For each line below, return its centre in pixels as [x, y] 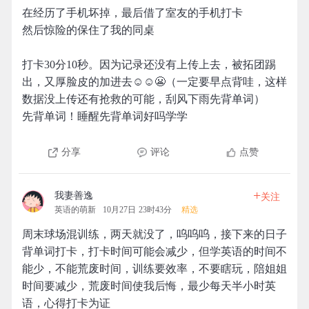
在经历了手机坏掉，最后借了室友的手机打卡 [132, 13]
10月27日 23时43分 [137, 210]
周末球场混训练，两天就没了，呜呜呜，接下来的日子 [154, 234]
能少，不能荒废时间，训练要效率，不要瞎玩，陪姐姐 [154, 269]
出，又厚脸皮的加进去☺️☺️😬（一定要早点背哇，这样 [154, 82]
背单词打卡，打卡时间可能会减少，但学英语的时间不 [154, 251]
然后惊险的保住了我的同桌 [88, 30]
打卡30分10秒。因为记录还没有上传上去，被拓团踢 [149, 64]
